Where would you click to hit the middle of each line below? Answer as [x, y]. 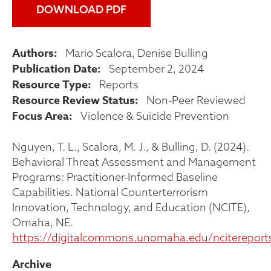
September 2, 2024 [156, 69]
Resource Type [50, 85]
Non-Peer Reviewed [196, 100]
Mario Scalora [99, 53]
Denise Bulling [173, 53]
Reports [119, 84]
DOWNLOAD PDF [81, 9]
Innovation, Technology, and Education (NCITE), [131, 207]
